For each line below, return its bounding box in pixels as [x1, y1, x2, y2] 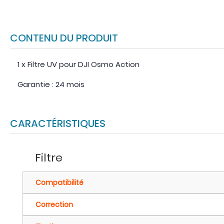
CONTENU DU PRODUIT [18, 31, 118, 45]
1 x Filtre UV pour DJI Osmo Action [17, 59, 139, 69]
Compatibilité [35, 177, 83, 187]
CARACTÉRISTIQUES [18, 116, 105, 130]
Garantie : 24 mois [17, 79, 84, 89]
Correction [35, 199, 73, 209]
